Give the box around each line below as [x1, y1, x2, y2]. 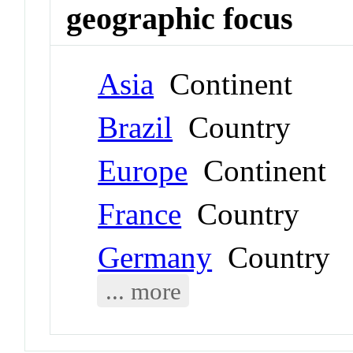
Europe [98, 153, 188, 188]
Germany [98, 240, 213, 274]
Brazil [98, 110, 173, 144]
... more [105, 277, 181, 305]
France [98, 196, 182, 231]
